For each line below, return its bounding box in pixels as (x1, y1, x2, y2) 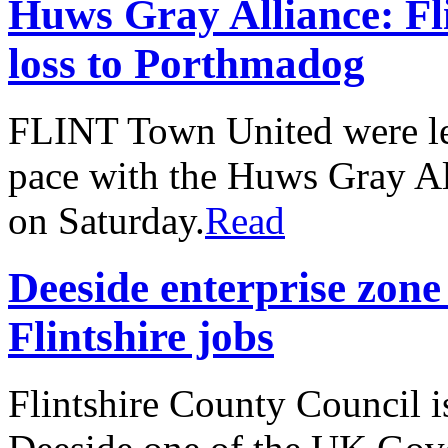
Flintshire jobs (8, 313, 274, 361)
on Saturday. (8, 199, 205, 243)
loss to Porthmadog (8, 40, 365, 88)
